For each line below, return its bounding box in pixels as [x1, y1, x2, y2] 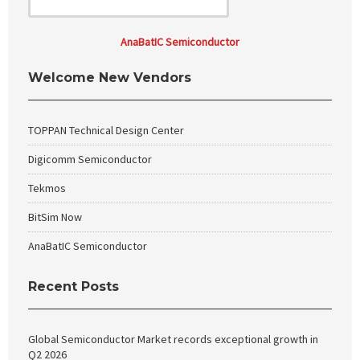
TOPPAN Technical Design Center [28, 123, 184, 137]
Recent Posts [28, 279, 119, 294]
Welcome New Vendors [28, 70, 191, 85]
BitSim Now [28, 210, 82, 224]
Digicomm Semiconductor [28, 152, 152, 166]
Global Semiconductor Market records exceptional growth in [28, 332, 318, 346]
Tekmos [28, 181, 66, 195]
